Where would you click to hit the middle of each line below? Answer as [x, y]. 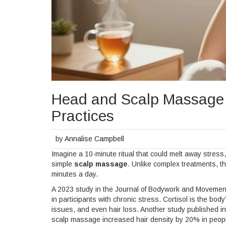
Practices [83, 116]
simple [63, 164]
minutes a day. [75, 174]
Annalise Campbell [95, 139]
